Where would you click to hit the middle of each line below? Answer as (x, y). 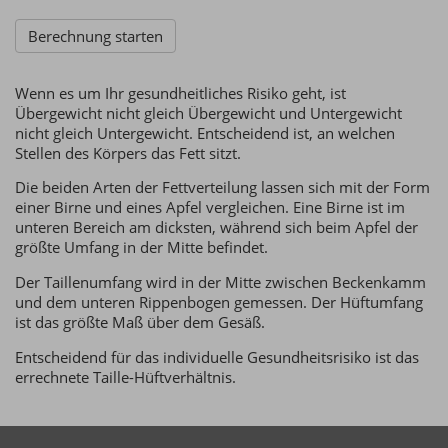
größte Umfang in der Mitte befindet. (141, 247)
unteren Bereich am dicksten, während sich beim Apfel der (216, 227)
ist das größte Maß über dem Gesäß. (140, 322)
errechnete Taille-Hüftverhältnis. (125, 376)
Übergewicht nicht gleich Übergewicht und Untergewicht (208, 112)
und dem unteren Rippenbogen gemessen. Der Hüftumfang (219, 302)
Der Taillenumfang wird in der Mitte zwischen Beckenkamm (220, 282)
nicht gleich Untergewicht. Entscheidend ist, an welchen (205, 132)
